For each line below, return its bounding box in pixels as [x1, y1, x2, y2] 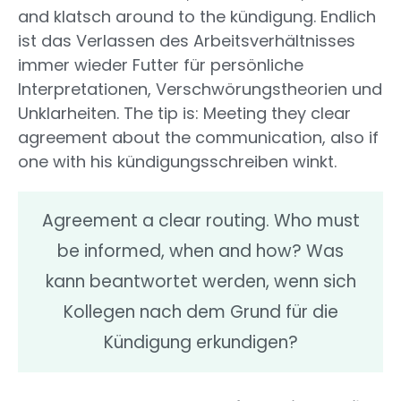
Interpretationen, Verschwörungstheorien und [18, 78, 382, 101]
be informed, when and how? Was [57, 239, 344, 264]
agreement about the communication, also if [18, 126, 379, 149]
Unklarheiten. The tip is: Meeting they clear [18, 102, 351, 125]
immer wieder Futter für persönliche [18, 54, 303, 77]
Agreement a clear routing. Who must [41, 209, 360, 234]
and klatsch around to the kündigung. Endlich [18, 5, 376, 29]
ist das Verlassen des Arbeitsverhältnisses [18, 30, 355, 53]
